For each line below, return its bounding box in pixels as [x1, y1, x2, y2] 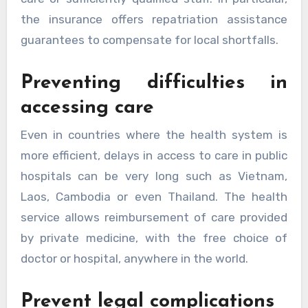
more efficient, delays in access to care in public [20, 148, 288, 163]
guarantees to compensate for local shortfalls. [20, 32, 278, 47]
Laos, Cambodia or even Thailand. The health [20, 190, 288, 204]
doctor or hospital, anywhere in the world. [20, 252, 248, 266]
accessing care [20, 98, 154, 118]
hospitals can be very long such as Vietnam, [20, 169, 288, 184]
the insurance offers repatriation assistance [20, 12, 288, 26]
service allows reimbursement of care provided [20, 210, 288, 225]
